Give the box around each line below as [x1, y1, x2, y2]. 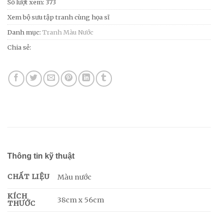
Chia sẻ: [7, 43, 31, 51]
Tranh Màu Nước [42, 28, 93, 36]
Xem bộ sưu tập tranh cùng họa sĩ [7, 13, 109, 21]
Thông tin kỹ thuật [7, 151, 74, 160]
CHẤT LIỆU [7, 172, 50, 181]
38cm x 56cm [57, 195, 105, 204]
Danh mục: [7, 28, 42, 36]
